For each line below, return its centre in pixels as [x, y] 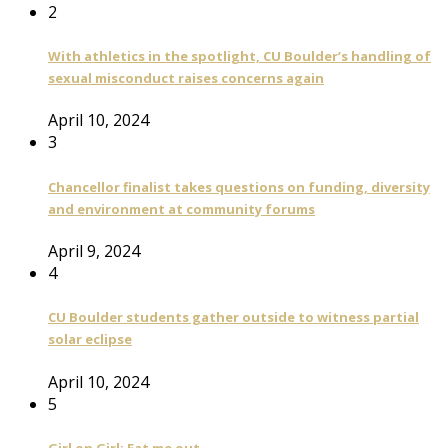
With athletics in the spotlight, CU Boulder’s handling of [239, 56]
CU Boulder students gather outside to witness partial [233, 317]
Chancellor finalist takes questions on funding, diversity [239, 186]
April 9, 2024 [94, 250]
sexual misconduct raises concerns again [186, 78]
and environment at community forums [181, 208]
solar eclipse [90, 339]
